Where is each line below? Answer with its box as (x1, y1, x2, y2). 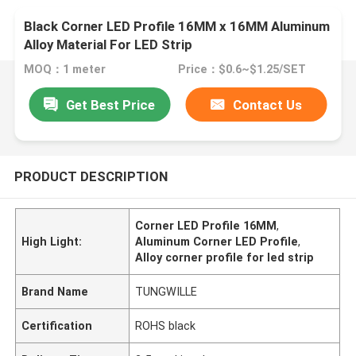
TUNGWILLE (135, 284, 198, 298)
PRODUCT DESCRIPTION (14, 168, 168, 184)
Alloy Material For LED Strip (24, 37, 193, 53)
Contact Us (233, 96, 303, 113)
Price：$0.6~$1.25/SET (177, 63, 306, 76)
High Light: (21, 234, 83, 248)
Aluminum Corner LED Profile (135, 234, 299, 248)
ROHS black (135, 319, 196, 332)
